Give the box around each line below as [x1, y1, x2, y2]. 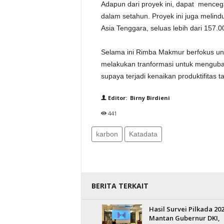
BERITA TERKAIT [91, 181, 148, 190]
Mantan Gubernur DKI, [148, 213, 220, 222]
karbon [95, 130, 118, 138]
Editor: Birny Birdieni [106, 94, 170, 101]
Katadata [128, 130, 157, 138]
